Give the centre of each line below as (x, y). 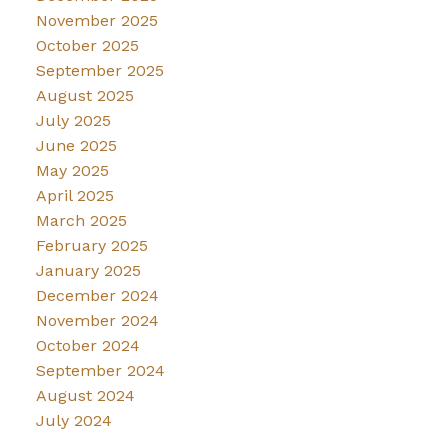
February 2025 (91, 246)
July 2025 (73, 121)
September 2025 (99, 71)
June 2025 (76, 146)
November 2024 (97, 321)
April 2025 (74, 196)
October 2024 (87, 346)
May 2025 (72, 171)
